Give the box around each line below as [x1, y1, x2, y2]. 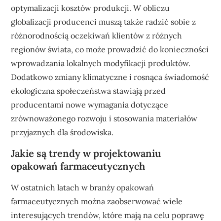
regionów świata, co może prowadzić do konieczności [11, 44, 209, 54]
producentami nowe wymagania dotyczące [11, 99, 169, 110]
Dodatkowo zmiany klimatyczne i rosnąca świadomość [11, 72, 210, 82]
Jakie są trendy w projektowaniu [11, 147, 161, 159]
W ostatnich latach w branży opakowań [11, 182, 154, 192]
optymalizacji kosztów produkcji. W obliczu [11, 2, 170, 13]
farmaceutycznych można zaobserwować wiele [11, 196, 183, 206]
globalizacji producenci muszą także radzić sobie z [11, 16, 196, 27]
